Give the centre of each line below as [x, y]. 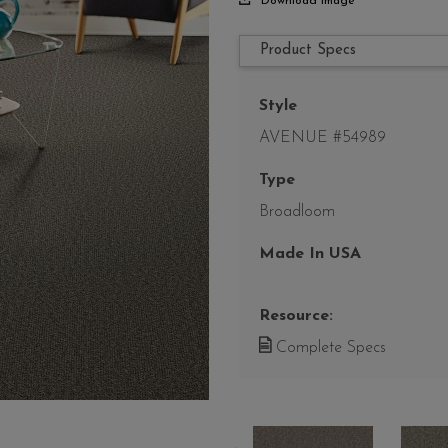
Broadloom [297, 212]
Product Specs [308, 51]
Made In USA [310, 254]
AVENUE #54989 [322, 138]
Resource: [296, 316]
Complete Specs [328, 348]
